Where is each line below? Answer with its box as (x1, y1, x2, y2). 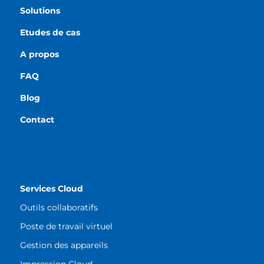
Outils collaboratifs (19, 202, 98, 213)
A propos (19, 49, 59, 60)
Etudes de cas (19, 27, 80, 38)
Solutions (19, 5, 60, 16)
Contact (19, 114, 54, 126)
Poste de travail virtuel (19, 221, 113, 232)
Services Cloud (19, 183, 83, 194)
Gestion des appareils (19, 240, 108, 251)
